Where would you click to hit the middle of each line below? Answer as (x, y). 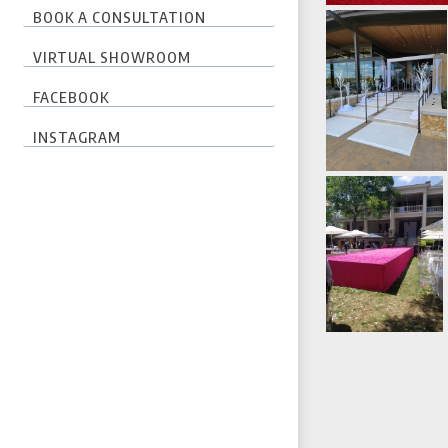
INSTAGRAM (76, 136)
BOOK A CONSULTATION (119, 16)
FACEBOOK (70, 96)
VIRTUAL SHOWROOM (111, 56)
